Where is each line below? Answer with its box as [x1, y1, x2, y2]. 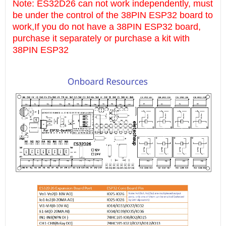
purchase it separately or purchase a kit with [13, 33, 190, 43]
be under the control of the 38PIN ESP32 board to [13, 10, 213, 20]
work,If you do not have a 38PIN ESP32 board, [13, 22, 201, 32]
